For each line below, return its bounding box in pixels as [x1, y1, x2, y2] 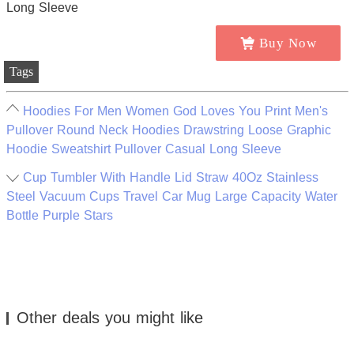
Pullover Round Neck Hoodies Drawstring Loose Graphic [6, 118, 331, 143]
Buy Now [258, 36, 317, 51]
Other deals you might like [16, 303, 203, 333]
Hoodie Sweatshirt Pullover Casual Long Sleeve [6, 137, 281, 162]
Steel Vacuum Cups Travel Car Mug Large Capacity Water [6, 184, 337, 209]
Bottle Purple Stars [6, 203, 113, 228]
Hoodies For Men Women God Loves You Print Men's [22, 99, 328, 124]
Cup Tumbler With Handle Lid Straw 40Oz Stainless [22, 165, 318, 190]
